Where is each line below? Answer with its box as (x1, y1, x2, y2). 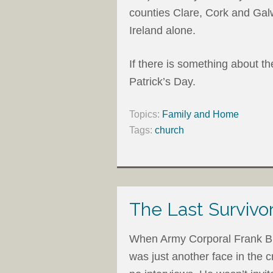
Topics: (129, 108, 162, 119)
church (155, 124, 184, 135)
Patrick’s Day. (129, 75, 196, 88)
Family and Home (162, 108, 239, 119)
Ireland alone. (129, 24, 196, 37)
